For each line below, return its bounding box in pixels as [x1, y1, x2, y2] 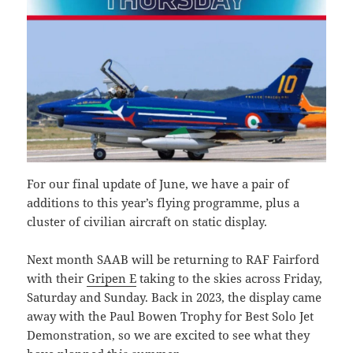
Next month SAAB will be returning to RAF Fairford [27, 251, 320, 268]
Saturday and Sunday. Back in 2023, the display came [27, 289, 322, 306]
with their [27, 270, 87, 287]
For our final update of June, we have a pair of [27, 176, 290, 192]
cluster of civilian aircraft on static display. [27, 214, 268, 230]
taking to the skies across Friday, [136, 270, 323, 287]
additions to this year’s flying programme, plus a [27, 195, 300, 211]
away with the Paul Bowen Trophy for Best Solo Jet [27, 308, 314, 325]
